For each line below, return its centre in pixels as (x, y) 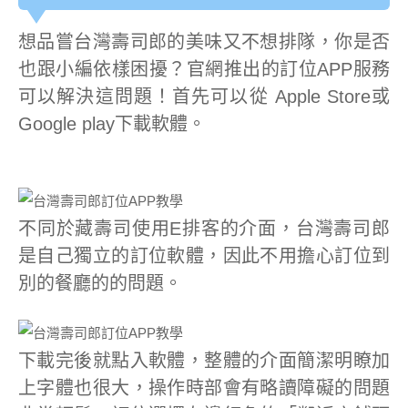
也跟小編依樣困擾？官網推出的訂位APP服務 (204, 69)
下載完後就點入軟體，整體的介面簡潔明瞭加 (204, 361)
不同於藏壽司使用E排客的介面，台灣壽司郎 (204, 229)
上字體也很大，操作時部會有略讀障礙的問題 (204, 388)
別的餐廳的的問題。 (100, 283)
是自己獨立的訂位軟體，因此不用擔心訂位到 (204, 256)
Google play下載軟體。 (112, 124)
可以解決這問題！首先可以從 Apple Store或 (204, 97)
